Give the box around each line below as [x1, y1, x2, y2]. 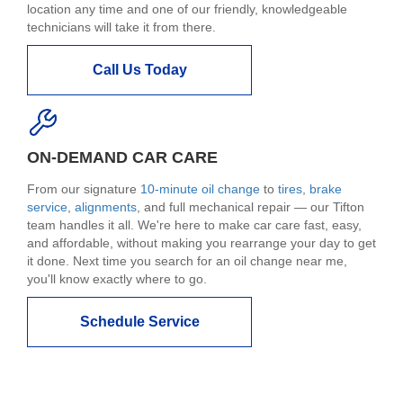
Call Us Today [92, 61, 187, 77]
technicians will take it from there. [27, 19, 216, 34]
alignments [75, 200, 137, 215]
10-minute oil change [140, 182, 260, 197]
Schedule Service [79, 314, 200, 330]
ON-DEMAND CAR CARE [27, 148, 218, 167]
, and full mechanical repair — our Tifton [137, 200, 364, 215]
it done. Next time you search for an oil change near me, [27, 254, 347, 269]
